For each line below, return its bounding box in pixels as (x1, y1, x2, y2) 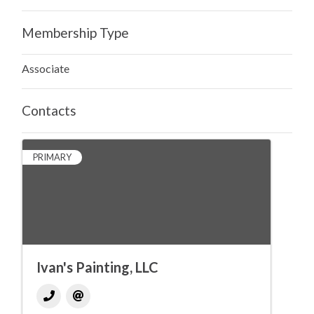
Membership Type (22, 25, 129, 41)
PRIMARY (33, 151, 71, 163)
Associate (22, 62, 69, 76)
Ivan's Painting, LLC (36, 258, 158, 275)
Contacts (22, 102, 76, 119)
